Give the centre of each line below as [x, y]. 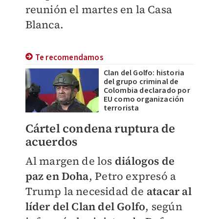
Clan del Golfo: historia [144, 73]
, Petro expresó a [132, 176]
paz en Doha [57, 176]
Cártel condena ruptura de [100, 128]
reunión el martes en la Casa [99, 9]
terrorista [121, 108]
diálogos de [143, 161]
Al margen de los [69, 161]
